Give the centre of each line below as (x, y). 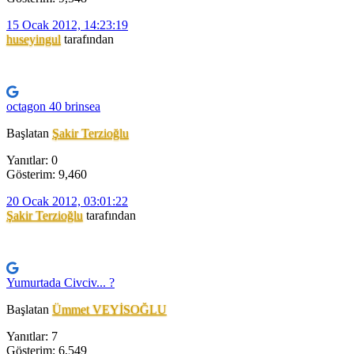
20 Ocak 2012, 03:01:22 (67, 201)
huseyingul (34, 40)
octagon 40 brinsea (53, 107)
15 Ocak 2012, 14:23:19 (67, 25)
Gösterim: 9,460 (47, 175)
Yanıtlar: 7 (32, 337)
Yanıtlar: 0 (32, 160)
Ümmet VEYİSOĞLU (109, 310)
